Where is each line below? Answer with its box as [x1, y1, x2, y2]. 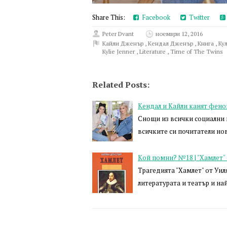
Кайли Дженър [102, 40, 145, 48]
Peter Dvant [102, 30, 134, 38]
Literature [139, 48, 167, 56]
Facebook [139, 13, 170, 22]
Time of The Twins [170, 48, 223, 56]
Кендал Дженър [148, 40, 195, 48]
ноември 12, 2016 [156, 30, 203, 38]
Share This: [92, 13, 128, 22]
